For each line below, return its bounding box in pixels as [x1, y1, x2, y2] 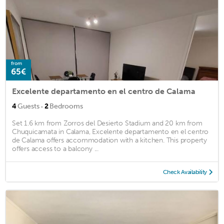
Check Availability [162, 168, 207, 175]
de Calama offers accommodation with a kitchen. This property [12, 135, 207, 144]
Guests [17, 101, 39, 110]
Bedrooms [49, 101, 83, 110]
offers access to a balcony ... [12, 144, 99, 153]
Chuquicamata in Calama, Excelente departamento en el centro [12, 127, 209, 136]
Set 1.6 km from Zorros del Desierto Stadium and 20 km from [12, 118, 202, 127]
